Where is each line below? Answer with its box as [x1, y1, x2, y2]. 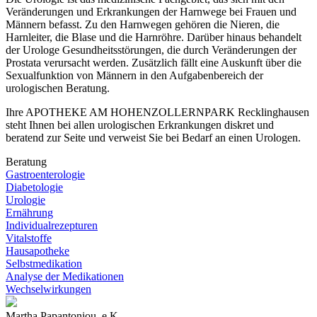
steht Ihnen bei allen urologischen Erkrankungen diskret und [6, 118, 274, 131]
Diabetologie [6, 180, 63, 193]
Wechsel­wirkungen [6, 282, 91, 295]
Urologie [6, 193, 45, 206]
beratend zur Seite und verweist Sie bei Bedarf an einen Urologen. [6, 131, 301, 144]
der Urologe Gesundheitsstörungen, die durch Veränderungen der [6, 43, 296, 56]
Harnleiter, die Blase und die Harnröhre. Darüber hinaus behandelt [6, 30, 301, 43]
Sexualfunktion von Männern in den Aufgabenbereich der [6, 69, 263, 81]
